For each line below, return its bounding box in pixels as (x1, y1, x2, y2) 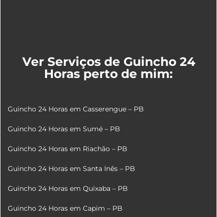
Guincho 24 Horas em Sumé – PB (7, 124, 120, 133)
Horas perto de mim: (44, 66, 173, 81)
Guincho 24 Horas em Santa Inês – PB (7, 164, 135, 173)
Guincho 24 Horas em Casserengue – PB (7, 104, 144, 113)
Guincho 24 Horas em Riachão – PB (7, 144, 127, 153)
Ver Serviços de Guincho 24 (22, 54, 195, 69)
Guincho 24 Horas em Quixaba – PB (7, 184, 128, 193)
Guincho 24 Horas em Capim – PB (7, 203, 123, 213)
